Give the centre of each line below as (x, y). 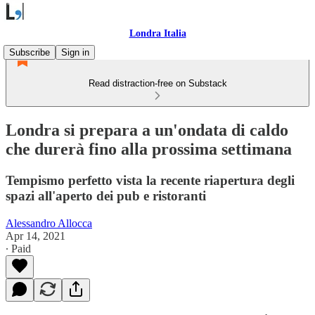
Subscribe (30, 52)
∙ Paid (18, 248)
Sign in (75, 52)
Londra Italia (157, 33)
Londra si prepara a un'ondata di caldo (147, 130)
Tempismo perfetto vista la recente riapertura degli (150, 180)
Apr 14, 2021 (36, 236)
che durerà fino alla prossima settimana (149, 149)
